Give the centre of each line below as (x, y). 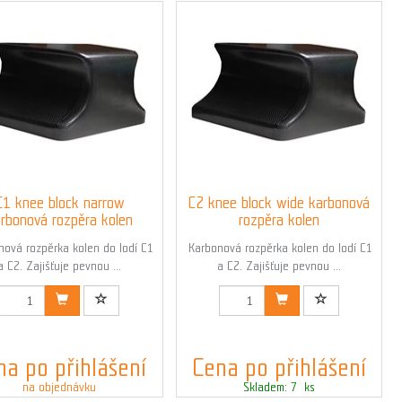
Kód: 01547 (279, 293)
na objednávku (60, 387)
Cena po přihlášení (279, 368)
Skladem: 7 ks (279, 387)
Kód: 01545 (59, 293)
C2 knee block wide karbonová (279, 203)
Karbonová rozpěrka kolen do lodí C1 (279, 248)
